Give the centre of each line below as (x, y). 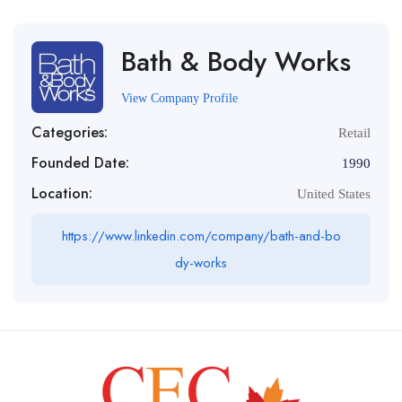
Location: (62, 193)
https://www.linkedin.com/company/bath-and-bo (201, 236)
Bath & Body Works (236, 61)
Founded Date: (80, 163)
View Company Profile (179, 98)
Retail (354, 133)
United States (334, 194)
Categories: (70, 132)
